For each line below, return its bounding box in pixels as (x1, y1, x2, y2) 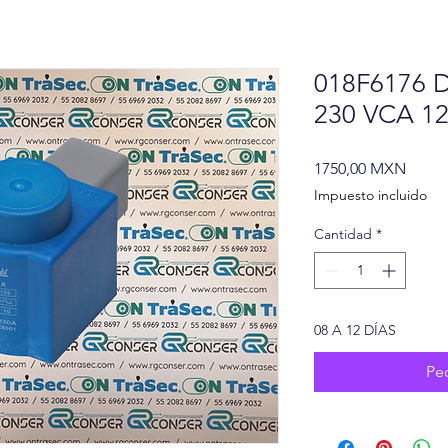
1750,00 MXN (314, 159, 406, 179)
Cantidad (314, 225, 372, 244)
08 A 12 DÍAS (314, 321, 396, 340)
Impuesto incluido (314, 186, 427, 205)
